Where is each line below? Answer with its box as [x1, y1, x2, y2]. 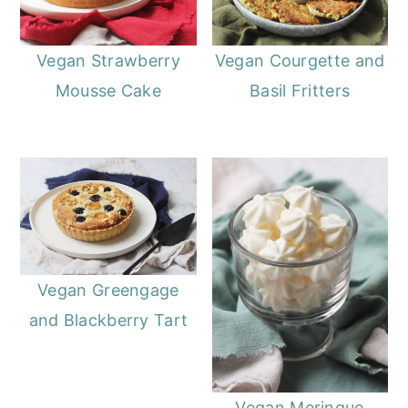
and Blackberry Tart [28, 311, 189, 331]
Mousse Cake [55, 81, 162, 101]
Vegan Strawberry [36, 51, 180, 71]
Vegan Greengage [37, 280, 179, 301]
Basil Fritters [249, 81, 351, 101]
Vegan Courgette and [214, 51, 385, 71]
